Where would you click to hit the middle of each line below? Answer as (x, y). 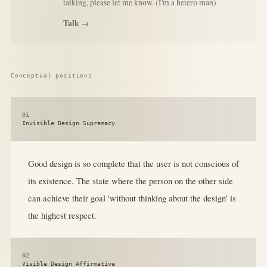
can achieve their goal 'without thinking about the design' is (132, 198)
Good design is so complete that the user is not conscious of (133, 163)
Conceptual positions (52, 76)
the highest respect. (62, 215)
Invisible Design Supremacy (69, 123)
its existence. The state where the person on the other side (130, 180)
